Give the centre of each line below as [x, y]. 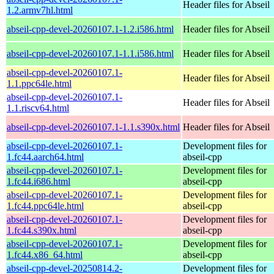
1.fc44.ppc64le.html [45, 206]
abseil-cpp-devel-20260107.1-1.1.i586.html [90, 53]
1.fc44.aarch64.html [45, 157]
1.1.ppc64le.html [39, 83]
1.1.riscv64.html [38, 108]
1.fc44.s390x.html [42, 230]
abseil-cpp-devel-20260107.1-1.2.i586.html [90, 29]
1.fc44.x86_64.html [45, 254]
